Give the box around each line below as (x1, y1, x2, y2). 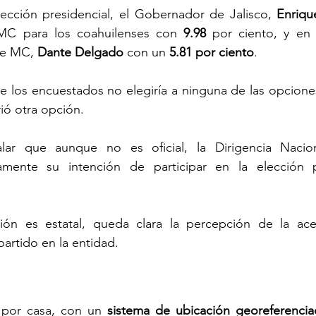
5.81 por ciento (169, 44, 254, 60)
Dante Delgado (37, 44, 123, 60)
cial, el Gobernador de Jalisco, (92, 6, 277, 22)
